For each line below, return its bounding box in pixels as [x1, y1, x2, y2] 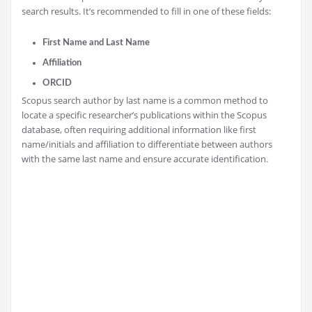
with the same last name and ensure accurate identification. [22, 152, 268, 165]
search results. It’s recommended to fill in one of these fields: [22, 4, 271, 17]
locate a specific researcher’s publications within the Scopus [22, 108, 267, 121]
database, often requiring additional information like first [22, 123, 256, 136]
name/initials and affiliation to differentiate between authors [22, 137, 272, 150]
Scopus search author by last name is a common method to [22, 93, 268, 107]
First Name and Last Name [42, 37, 150, 47]
